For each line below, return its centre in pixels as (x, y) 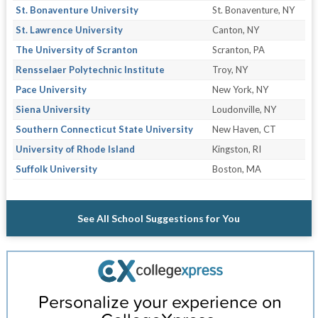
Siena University (53, 110)
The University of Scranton (76, 50)
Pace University (51, 90)
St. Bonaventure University (77, 10)
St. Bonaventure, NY (253, 10)
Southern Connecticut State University (104, 130)
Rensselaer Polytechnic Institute (90, 70)
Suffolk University (56, 169)
